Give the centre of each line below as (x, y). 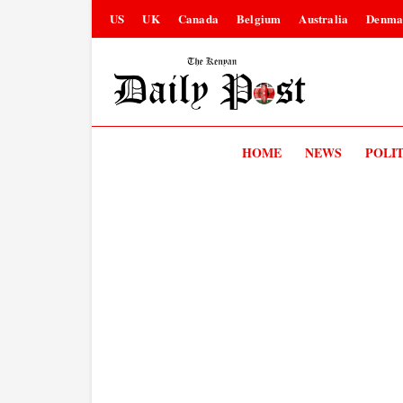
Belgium (259, 18)
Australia (324, 18)
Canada (198, 18)
